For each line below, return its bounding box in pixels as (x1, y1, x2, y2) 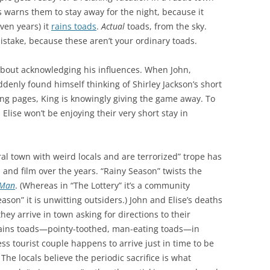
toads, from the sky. (125, 20, 207, 32)
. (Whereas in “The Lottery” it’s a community (15, 180, 190, 191)
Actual (101, 20, 125, 32)
